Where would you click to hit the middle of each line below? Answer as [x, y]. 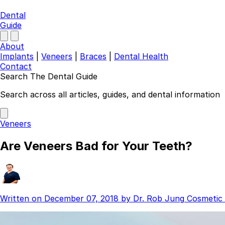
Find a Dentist [47, 137]
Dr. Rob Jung [159, 198]
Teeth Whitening [52, 217]
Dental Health [141, 56]
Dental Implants [51, 177]
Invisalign [38, 207]
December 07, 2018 [81, 198]
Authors [36, 117]
